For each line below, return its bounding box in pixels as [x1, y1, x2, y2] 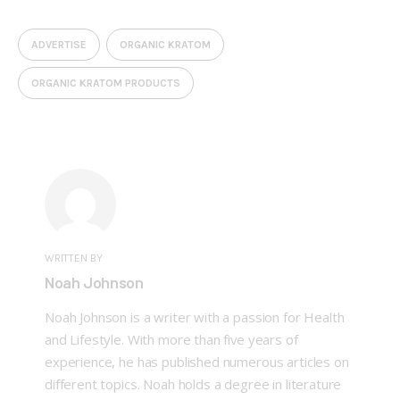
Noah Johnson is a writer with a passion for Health [44, 307, 345, 326]
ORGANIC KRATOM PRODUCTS [31, 77, 180, 90]
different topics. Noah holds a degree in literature [44, 374, 342, 393]
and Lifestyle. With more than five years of [44, 329, 298, 348]
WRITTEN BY [44, 252, 103, 265]
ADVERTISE [31, 38, 87, 52]
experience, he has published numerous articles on [44, 352, 349, 371]
